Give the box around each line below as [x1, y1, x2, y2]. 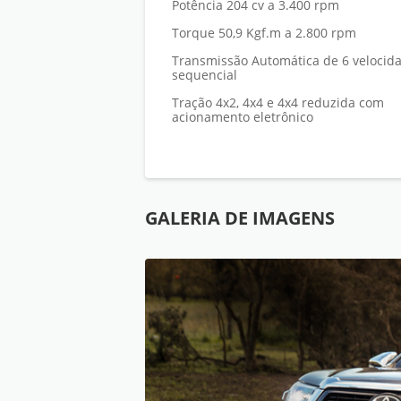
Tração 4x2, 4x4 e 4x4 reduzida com [172, 94, 384, 112]
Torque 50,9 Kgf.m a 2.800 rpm [172, 24, 356, 42]
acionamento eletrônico [172, 108, 313, 126]
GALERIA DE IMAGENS [145, 206, 335, 231]
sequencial [172, 66, 237, 84]
